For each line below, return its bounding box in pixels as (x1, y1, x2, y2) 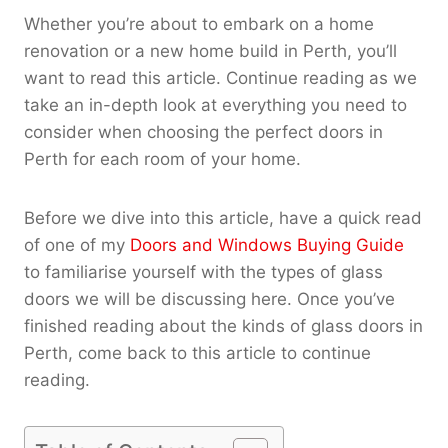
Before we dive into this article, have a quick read (24, 207, 422, 228)
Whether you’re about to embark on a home (24, 13, 374, 34)
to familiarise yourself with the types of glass (24, 261, 383, 282)
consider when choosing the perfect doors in (24, 121, 383, 142)
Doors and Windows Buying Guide (130, 234, 404, 255)
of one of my (24, 234, 130, 255)
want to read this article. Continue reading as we (24, 67, 417, 88)
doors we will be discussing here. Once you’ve (24, 288, 395, 309)
